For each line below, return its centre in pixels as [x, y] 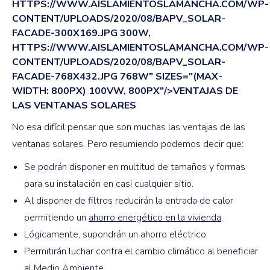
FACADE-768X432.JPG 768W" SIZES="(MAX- [117, 76]
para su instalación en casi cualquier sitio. [109, 184]
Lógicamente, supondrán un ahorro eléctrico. [116, 234]
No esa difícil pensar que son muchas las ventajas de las [129, 127]
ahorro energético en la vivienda [155, 217]
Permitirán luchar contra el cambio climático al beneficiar [141, 251]
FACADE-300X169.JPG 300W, [81, 33]
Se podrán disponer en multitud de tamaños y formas [135, 167]
